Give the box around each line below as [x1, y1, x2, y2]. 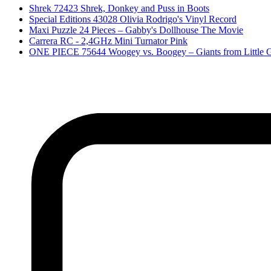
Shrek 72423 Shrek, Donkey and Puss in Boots [29, 2, 209, 13]
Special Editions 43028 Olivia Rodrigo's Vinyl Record [29, 13, 237, 24]
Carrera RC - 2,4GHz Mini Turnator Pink [29, 35, 188, 46]
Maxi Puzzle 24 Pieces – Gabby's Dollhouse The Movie [29, 24, 243, 35]
